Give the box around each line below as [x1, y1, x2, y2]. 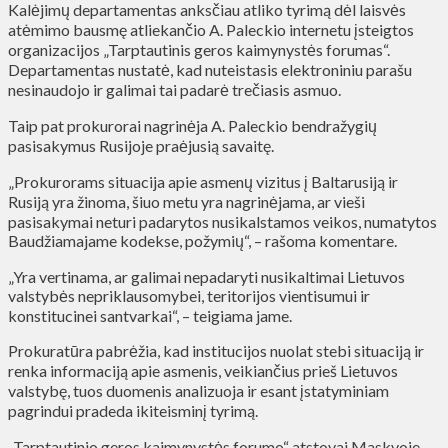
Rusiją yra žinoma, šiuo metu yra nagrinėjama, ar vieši [8, 191, 365, 211]
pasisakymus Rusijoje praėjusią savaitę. [8, 135, 274, 155]
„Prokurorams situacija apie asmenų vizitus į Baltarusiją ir [8, 171, 398, 191]
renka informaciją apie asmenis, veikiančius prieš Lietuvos [8, 360, 398, 380]
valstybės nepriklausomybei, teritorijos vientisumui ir [8, 285, 370, 305]
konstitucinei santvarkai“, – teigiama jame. [8, 305, 292, 325]
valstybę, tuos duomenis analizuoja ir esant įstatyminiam [8, 380, 389, 400]
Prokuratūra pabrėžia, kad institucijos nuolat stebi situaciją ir [8, 340, 424, 360]
